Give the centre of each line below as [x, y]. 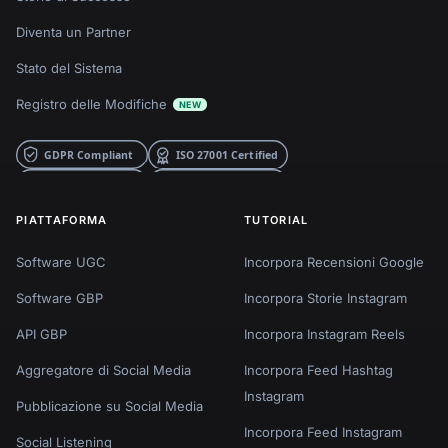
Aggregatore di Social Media [103, 369]
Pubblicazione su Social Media [109, 405]
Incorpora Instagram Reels [324, 333]
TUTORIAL [276, 219]
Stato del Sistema [69, 67]
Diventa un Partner [73, 31]
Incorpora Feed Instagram [323, 431]
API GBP [41, 333]
